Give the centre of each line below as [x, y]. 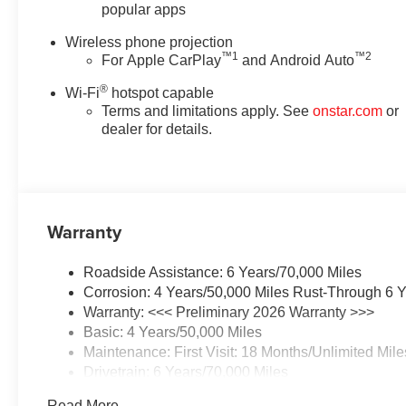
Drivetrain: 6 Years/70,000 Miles [186, 372]
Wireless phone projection [150, 42]
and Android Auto [297, 60]
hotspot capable [161, 92]
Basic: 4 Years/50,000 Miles [173, 332]
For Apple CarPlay [162, 60]
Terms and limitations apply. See [208, 111]
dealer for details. [157, 129]
